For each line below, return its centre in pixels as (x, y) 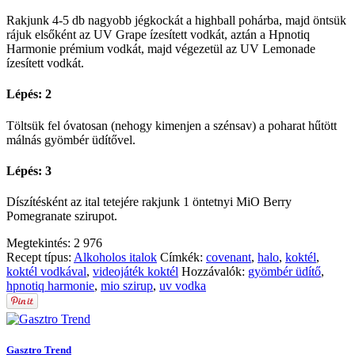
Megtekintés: (40, 243)
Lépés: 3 (29, 170)
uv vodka (183, 286)
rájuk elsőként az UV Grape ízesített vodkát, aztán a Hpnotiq (158, 34)
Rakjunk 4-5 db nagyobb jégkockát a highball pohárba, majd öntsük (176, 20)
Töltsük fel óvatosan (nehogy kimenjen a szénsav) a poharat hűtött (172, 125)
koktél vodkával (46, 272)
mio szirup (127, 286)
